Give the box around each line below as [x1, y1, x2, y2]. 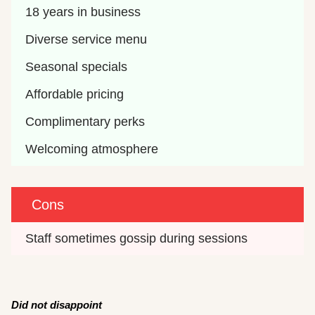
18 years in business [25, 5, 141, 20]
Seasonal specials [25, 60, 128, 75]
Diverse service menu [25, 32, 148, 47]
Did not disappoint [11, 299, 103, 311]
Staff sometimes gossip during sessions [25, 231, 248, 246]
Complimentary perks [25, 115, 146, 129]
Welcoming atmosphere [25, 142, 159, 157]
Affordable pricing [25, 87, 124, 102]
